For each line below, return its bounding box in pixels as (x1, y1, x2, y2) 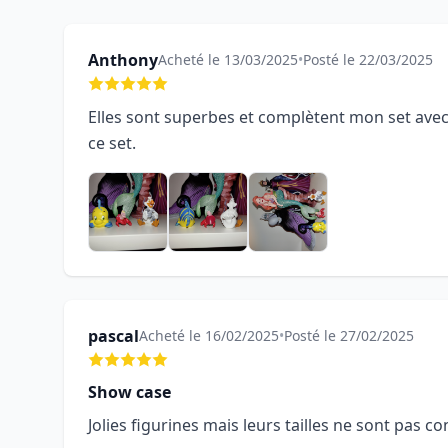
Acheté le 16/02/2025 (139, 326, 279, 345)
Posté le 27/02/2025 (284, 326, 414, 345)
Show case (88, 381, 171, 403)
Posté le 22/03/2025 (303, 50, 433, 69)
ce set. (88, 132, 136, 154)
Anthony (88, 49, 158, 71)
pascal (88, 325, 139, 347)
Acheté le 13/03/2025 (158, 50, 298, 69)
